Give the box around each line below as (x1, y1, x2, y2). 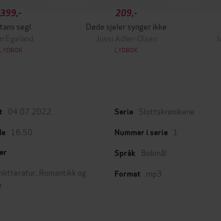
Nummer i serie (114, 127, 168, 138)
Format (114, 169, 141, 179)
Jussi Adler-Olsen (96, 32, 157, 43)
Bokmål (141, 147, 167, 158)
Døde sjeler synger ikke (86, 20, 167, 32)
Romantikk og (39, 166, 86, 178)
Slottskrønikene (139, 105, 195, 116)
